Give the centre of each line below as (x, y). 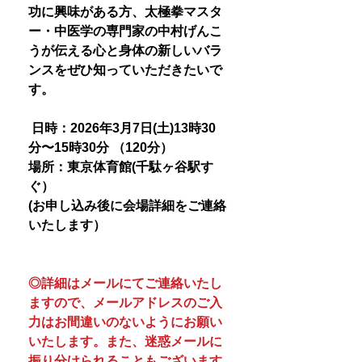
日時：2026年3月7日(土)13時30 (122, 128)
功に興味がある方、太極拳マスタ (125, 12)
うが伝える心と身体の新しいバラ (125, 51)
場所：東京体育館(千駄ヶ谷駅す (121, 167)
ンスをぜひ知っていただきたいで (125, 70)
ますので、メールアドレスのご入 (125, 303)
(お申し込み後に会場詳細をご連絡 (127, 206)
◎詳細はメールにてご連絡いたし (125, 283)
